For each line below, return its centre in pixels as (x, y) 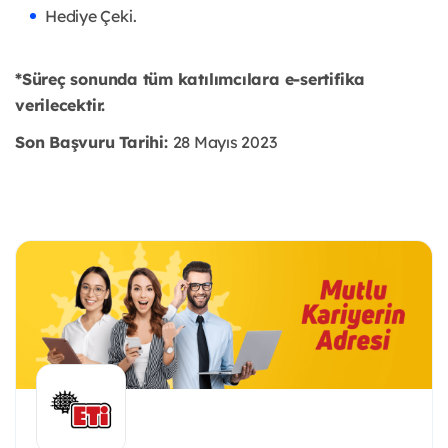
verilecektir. (60, 105)
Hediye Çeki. (91, 16)
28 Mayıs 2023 (224, 142)
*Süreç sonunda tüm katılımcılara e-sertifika (190, 79)
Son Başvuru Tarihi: (94, 142)
